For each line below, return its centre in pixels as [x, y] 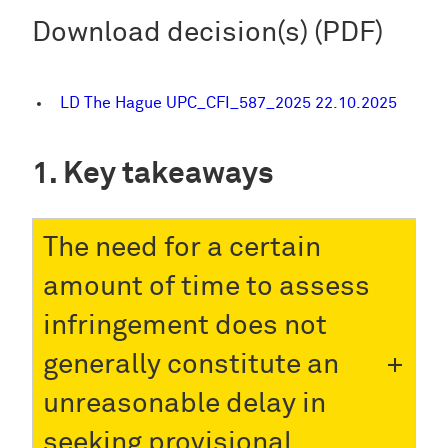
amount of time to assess [206, 286]
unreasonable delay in [184, 403]
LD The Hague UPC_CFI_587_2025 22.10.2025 [228, 103]
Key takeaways [168, 174]
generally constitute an [191, 364]
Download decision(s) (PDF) [207, 33]
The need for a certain [182, 247]
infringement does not [185, 325]
